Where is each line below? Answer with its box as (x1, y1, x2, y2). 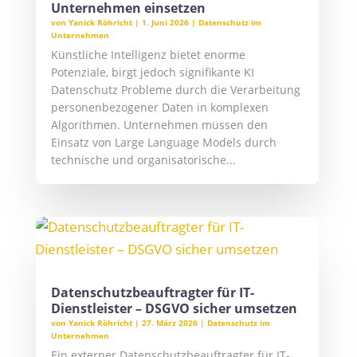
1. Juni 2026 (141, 17, 189, 29)
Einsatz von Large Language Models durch (50, 135, 277, 151)
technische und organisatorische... (50, 152, 236, 168)
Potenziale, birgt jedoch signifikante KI (50, 65, 254, 80)
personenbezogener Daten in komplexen (50, 100, 269, 116)
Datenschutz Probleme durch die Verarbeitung (50, 82, 300, 98)
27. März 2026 (141, 316, 198, 328)
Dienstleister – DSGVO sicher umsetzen (50, 299, 297, 317)
